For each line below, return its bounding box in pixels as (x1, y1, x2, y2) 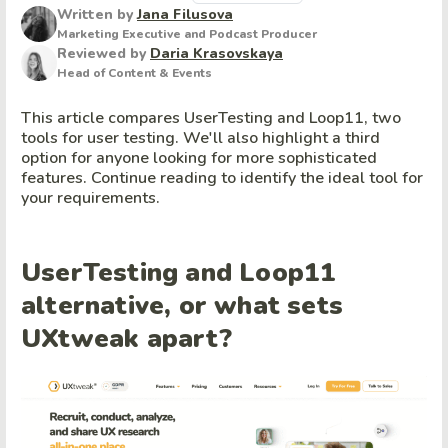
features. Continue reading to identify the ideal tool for (21, 167, 423, 190)
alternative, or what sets (21, 288, 344, 324)
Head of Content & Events (57, 65, 212, 81)
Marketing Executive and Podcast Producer (57, 26, 317, 42)
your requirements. (21, 187, 160, 210)
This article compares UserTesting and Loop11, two (21, 107, 401, 130)
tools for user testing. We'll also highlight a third (21, 127, 380, 150)
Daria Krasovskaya (150, 44, 283, 63)
